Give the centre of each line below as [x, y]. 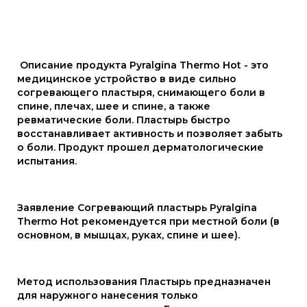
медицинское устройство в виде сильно [127, 79]
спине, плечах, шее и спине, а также [114, 107]
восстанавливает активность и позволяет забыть [150, 134]
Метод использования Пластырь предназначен [144, 282]
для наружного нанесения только [108, 296]
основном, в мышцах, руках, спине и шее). [128, 235]
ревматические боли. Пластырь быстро [124, 120]
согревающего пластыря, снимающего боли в [141, 93]
